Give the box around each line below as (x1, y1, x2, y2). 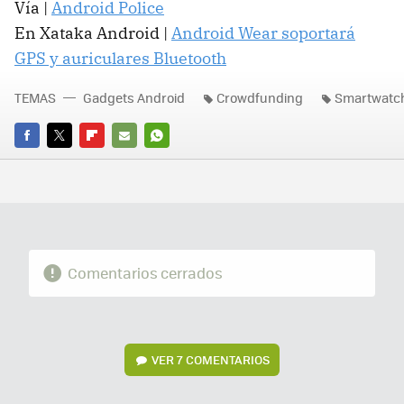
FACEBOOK (14, 151, 75, 169)
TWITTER (47, 151, 96, 169)
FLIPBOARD (79, 151, 144, 169)
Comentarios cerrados (67, 262, 223, 283)
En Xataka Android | (14, 22, 171, 43)
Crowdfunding (216, 87, 303, 106)
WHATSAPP (144, 151, 209, 169)
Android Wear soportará (171, 22, 355, 43)
